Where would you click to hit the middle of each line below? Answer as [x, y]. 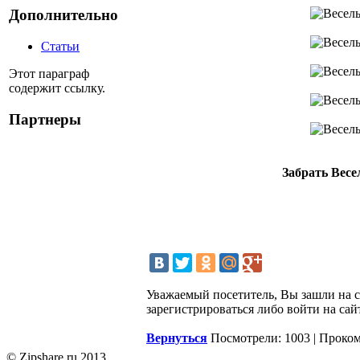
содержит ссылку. [57, 88]
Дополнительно [63, 15]
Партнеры [45, 119]
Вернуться [177, 337]
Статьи [60, 46]
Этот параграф [49, 73]
